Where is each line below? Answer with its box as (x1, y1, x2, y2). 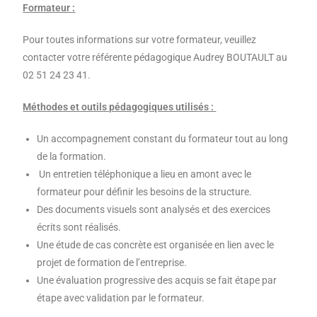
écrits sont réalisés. (37, 221, 122, 234)
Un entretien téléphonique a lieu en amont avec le (37, 168, 252, 180)
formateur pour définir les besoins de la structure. (37, 186, 253, 198)
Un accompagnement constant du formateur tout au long (37, 133, 289, 145)
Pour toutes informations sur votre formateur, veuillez (23, 34, 257, 46)
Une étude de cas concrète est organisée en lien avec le (37, 239, 275, 251)
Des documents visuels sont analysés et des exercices (37, 204, 271, 216)
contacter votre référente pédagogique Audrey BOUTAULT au (23, 52, 288, 64)
